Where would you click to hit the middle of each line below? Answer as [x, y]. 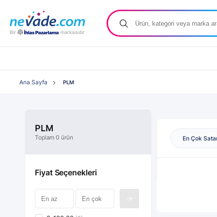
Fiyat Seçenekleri [66, 172]
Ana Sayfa [33, 82]
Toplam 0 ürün [54, 137]
